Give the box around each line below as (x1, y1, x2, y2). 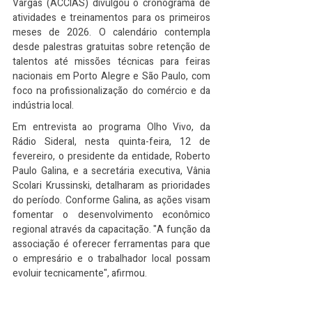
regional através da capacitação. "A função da (13, 222, 210, 237)
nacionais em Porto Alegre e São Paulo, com (13, 69, 210, 84)
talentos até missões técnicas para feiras (13, 54, 210, 69)
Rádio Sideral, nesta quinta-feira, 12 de (13, 134, 210, 149)
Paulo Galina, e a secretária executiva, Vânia (13, 164, 210, 178)
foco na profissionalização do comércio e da (13, 84, 210, 98)
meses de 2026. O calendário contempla (13, 25, 210, 40)
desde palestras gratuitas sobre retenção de (13, 40, 210, 54)
